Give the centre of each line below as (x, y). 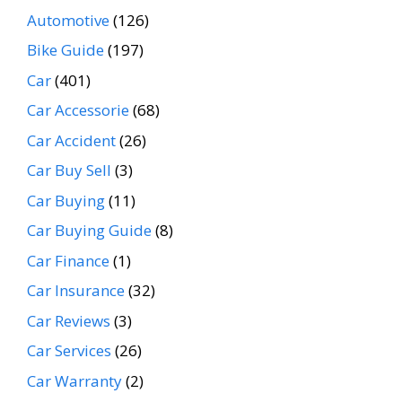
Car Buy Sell (69, 170)
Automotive (68, 20)
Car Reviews (69, 320)
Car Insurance (76, 291)
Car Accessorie (78, 110)
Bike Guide (66, 50)
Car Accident (71, 140)
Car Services (69, 351)
